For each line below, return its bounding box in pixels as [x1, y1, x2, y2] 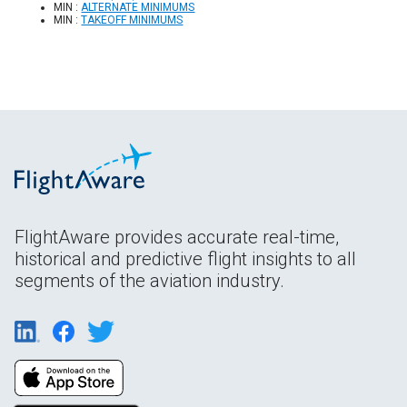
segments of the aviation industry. [15, 270, 284, 293]
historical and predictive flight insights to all [15, 248, 356, 271]
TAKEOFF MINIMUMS [81, 14, 184, 27]
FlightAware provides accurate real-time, [15, 226, 339, 249]
